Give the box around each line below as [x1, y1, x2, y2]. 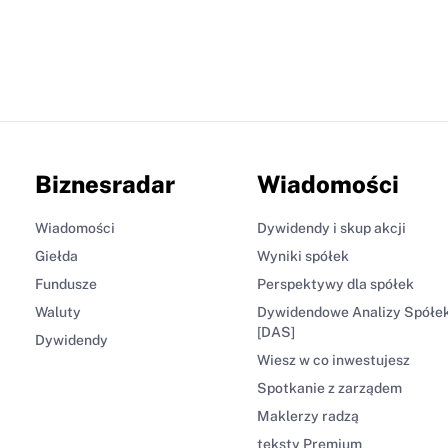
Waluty [34, 303, 81, 320]
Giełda [34, 247, 78, 264]
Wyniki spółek [257, 247, 349, 264]
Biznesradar [34, 169, 175, 198]
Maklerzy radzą [257, 407, 359, 424]
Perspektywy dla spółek [257, 275, 414, 292]
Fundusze [34, 275, 97, 292]
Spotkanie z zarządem [257, 379, 402, 396]
